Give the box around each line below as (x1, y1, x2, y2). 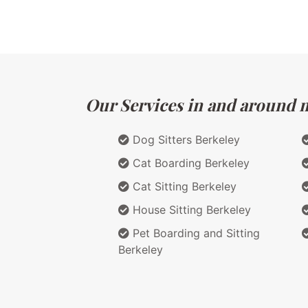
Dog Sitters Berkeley (129, 132, 240, 146)
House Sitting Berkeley (129, 202, 251, 217)
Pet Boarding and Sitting (129, 225, 260, 240)
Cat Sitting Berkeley (129, 179, 236, 193)
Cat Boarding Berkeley (129, 155, 250, 170)
